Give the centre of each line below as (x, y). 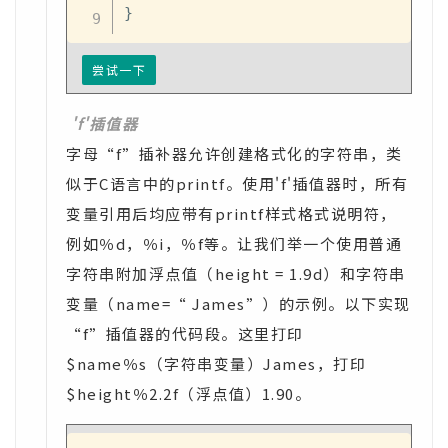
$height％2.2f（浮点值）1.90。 (188, 393)
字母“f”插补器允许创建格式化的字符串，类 (234, 153)
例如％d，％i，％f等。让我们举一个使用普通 (234, 243)
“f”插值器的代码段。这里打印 (185, 333)
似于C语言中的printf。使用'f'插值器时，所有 (237, 183)
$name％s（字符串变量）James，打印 (216, 363)
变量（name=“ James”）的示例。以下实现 (238, 303)
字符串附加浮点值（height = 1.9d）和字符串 (236, 273)
